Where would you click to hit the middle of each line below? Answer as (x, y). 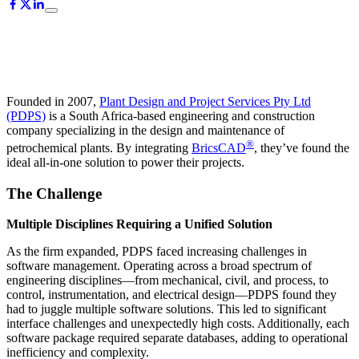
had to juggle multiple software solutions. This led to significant (166, 309)
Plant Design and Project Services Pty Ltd (205, 101)
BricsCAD (219, 147)
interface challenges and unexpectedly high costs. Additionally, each (178, 324)
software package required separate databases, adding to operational (177, 338)
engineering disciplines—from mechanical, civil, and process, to (167, 280)
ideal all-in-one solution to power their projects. (125, 162)
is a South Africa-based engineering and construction (180, 115)
